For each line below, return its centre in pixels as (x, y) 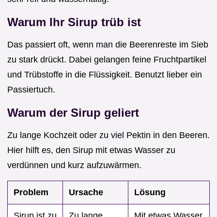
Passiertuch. (31, 89)
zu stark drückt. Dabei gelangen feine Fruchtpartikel (107, 59)
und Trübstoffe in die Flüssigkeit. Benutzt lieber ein (105, 74)
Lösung (150, 192)
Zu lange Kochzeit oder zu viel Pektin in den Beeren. (108, 135)
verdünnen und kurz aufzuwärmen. (74, 165)
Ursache (86, 192)
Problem (31, 192)
